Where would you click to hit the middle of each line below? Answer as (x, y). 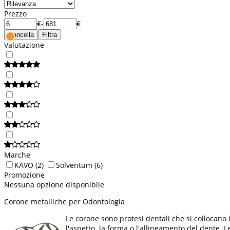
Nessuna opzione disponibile (54, 184)
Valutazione (24, 45)
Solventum (74, 165)
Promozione (24, 175)
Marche (17, 155)
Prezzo (15, 13)
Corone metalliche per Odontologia (64, 201)
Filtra (50, 34)
